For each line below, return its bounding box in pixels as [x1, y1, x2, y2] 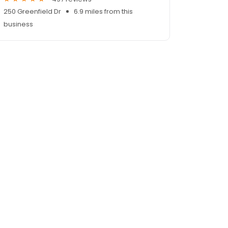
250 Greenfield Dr [4, 7, 61, 17]
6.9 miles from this [74, 7, 133, 17]
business [4, 19, 33, 30]
